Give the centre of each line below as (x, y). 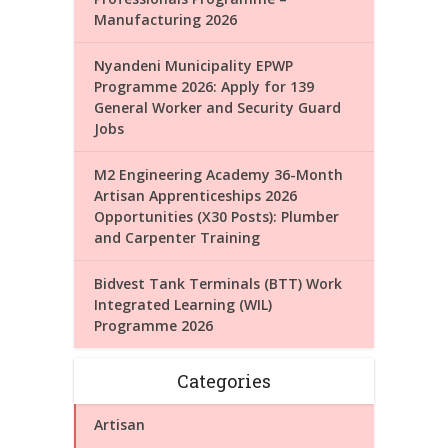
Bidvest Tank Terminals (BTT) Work (218, 283)
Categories (224, 380)
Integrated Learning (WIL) (183, 304)
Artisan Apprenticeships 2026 (195, 195)
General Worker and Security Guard (217, 107)
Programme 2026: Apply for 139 (204, 86)
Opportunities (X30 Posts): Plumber (216, 216)
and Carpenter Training (177, 237)
